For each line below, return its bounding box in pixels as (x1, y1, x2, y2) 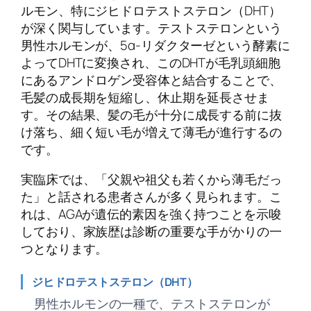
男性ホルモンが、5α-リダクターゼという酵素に (21, 35, 290, 54)
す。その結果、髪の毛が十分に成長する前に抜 (21, 105, 282, 124)
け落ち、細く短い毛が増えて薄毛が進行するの (21, 122, 282, 141)
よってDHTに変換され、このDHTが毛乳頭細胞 (21, 53, 280, 72)
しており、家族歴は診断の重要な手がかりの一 (21, 222, 282, 241)
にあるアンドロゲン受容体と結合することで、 (21, 70, 282, 89)
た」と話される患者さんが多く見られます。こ (21, 187, 282, 206)
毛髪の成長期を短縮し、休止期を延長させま (21, 87, 269, 106)
